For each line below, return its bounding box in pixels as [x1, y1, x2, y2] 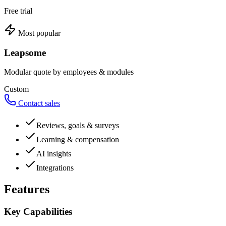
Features [4, 183, 49, 196]
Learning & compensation [36, 135, 119, 144]
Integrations [36, 163, 74, 173]
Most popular [16, 29, 61, 38]
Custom [4, 85, 29, 94]
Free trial [4, 7, 32, 16]
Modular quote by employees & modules [4, 68, 134, 77]
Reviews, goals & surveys [36, 121, 119, 130]
